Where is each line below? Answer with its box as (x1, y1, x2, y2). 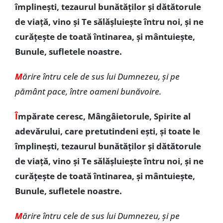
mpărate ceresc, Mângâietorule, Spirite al (17, 111, 191, 122)
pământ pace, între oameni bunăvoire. (14, 86, 161, 97)
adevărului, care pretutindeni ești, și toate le (14, 125, 200, 137)
